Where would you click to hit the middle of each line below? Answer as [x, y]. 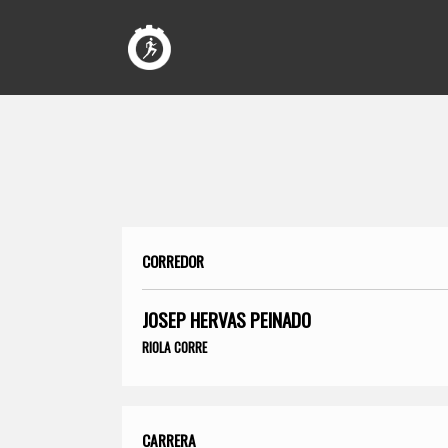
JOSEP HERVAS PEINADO [226, 319]
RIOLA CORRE [174, 346]
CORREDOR [173, 260]
